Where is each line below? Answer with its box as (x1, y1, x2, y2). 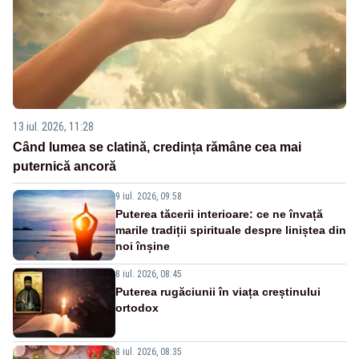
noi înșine (115, 239, 170, 252)
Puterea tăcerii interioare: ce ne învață (115, 207, 323, 220)
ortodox (115, 301, 159, 314)
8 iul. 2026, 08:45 (115, 268, 182, 280)
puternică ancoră (13, 159, 116, 173)
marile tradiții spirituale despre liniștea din (115, 223, 346, 236)
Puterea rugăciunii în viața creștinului (115, 284, 321, 298)
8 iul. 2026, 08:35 (115, 345, 182, 357)
